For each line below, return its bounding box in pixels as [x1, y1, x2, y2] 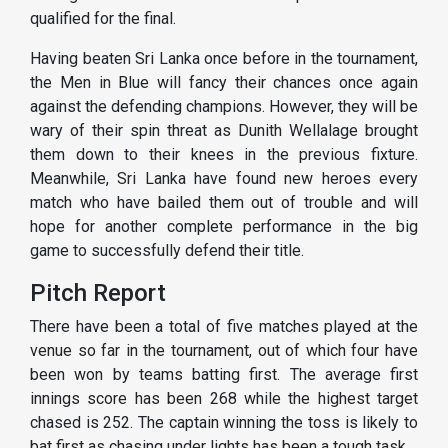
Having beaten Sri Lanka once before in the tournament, [30, 49, 418, 69]
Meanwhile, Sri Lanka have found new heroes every [30, 169, 418, 189]
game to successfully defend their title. [30, 241, 304, 261]
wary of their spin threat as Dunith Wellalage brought [30, 121, 418, 141]
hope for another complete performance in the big [30, 217, 418, 237]
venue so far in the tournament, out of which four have [30, 341, 418, 361]
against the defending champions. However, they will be [30, 97, 418, 117]
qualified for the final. [30, 9, 176, 29]
